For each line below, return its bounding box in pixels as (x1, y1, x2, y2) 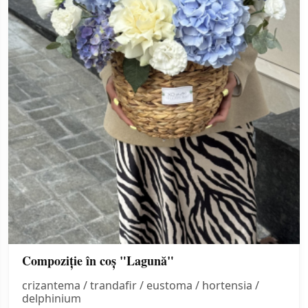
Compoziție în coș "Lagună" (22, 252, 174, 270)
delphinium (22, 291, 81, 307)
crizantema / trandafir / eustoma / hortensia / (22, 278, 259, 294)
